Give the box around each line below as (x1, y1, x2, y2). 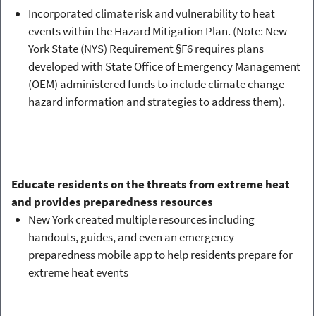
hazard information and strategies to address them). (28, 93, 285, 109)
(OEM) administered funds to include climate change (28, 75, 284, 92)
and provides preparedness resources (11, 194, 213, 210)
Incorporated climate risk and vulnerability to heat (28, 5, 275, 21)
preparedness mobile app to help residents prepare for (28, 247, 293, 263)
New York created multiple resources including (28, 212, 255, 228)
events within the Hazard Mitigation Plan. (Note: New (28, 23, 287, 39)
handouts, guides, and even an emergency (28, 229, 234, 245)
